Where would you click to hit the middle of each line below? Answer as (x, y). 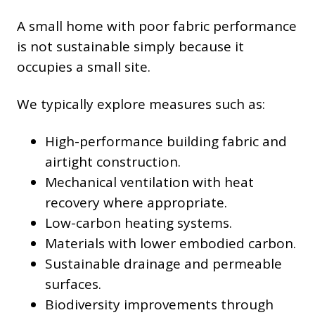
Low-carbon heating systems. (139, 223)
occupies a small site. (84, 67)
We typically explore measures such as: (141, 104)
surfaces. (73, 284)
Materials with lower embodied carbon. (171, 244)
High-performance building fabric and (166, 142)
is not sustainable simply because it (130, 47)
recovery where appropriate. (136, 203)
